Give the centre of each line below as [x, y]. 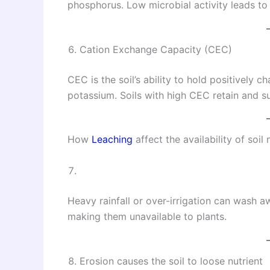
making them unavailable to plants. [147, 216]
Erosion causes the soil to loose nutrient [171, 261]
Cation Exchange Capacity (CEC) [156, 49]
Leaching [112, 140]
